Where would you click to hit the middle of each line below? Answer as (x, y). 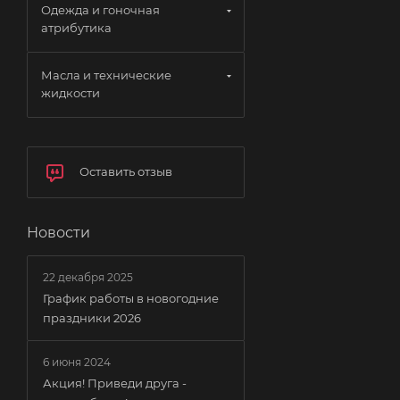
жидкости (71, 93)
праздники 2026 (92, 318)
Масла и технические (106, 75)
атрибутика (76, 28)
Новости (58, 233)
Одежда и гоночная (100, 10)
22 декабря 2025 (88, 277)
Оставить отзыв (126, 171)
